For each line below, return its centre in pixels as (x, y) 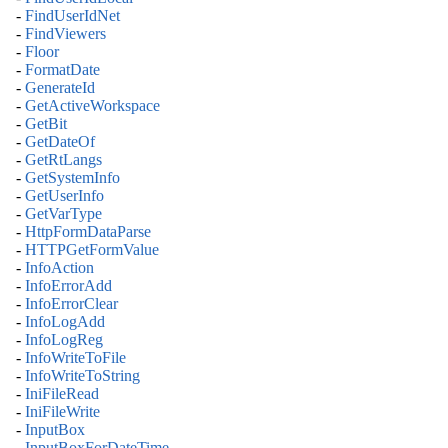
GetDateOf (60, 142)
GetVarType (63, 214)
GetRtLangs (63, 160)
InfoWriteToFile (75, 358)
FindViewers (65, 34)
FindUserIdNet (72, 16)
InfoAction (59, 268)
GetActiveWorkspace (92, 106)
